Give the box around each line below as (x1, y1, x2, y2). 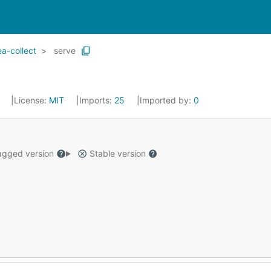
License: (14, 95, 49, 105)
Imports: (79, 95, 114, 105)
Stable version (87, 148, 148, 158)
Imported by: (140, 95, 194, 105)
